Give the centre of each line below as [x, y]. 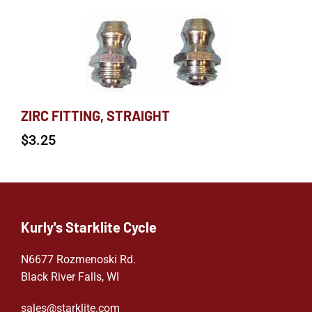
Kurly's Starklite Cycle [89, 227]
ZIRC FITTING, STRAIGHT [95, 116]
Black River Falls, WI [70, 277]
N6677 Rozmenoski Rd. [78, 260]
